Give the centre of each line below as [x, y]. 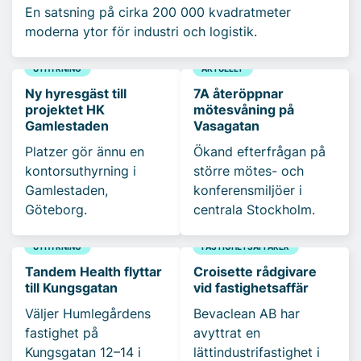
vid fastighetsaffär [251, 287]
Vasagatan [226, 125]
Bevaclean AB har [247, 313]
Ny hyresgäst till [76, 93]
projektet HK [65, 109]
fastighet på [62, 332]
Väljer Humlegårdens [88, 313]
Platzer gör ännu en [85, 151]
